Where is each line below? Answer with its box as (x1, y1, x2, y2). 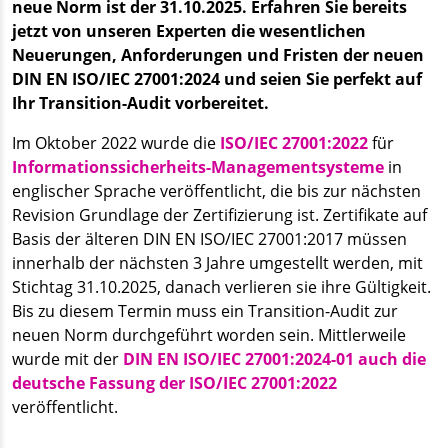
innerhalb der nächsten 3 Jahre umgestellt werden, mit (12, 251, 423, 274)
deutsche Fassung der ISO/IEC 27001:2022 (12, 371, 337, 394)
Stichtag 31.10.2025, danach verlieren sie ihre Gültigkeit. (12, 275, 431, 298)
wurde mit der (12, 347, 123, 370)
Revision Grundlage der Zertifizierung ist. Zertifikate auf (12, 203, 427, 226)
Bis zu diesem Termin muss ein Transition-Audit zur (12, 299, 398, 322)
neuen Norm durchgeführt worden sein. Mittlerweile (12, 323, 406, 346)
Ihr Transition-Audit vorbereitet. (12, 91, 269, 114)
